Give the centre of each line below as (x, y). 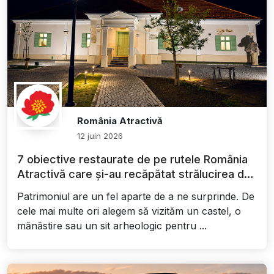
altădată (38, 189)
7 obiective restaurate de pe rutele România (132, 160)
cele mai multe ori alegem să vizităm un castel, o (129, 211)
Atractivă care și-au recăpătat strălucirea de (134, 174)
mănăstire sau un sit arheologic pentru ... (112, 226)
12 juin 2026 (100, 136)
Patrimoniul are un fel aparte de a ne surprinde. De (136, 197)
